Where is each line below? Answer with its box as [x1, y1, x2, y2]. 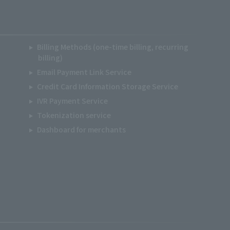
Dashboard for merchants [37, 124, 126, 135]
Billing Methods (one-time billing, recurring [37, 42, 188, 52]
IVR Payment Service [37, 95, 108, 106]
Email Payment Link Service [37, 67, 131, 77]
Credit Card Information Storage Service [37, 81, 178, 91]
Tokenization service [37, 110, 111, 120]
